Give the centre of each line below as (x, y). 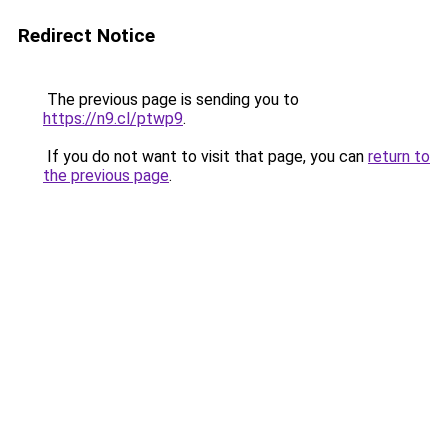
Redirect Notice (86, 35)
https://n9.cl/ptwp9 (113, 118)
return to (399, 156)
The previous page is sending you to (171, 99)
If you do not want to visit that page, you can (205, 156)
